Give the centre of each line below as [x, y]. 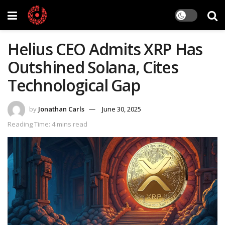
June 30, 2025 [122, 109]
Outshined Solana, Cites [93, 67]
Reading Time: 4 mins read [47, 124]
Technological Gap [74, 85]
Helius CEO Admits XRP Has [105, 49]
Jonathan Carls [61, 109]
